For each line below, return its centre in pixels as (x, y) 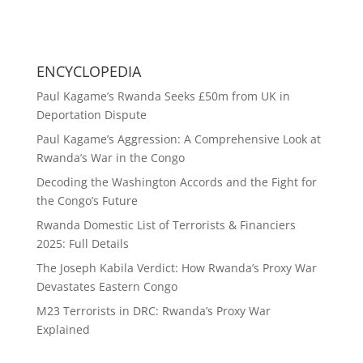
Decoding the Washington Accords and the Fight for (176, 181)
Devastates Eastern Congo (107, 286)
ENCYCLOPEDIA (88, 71)
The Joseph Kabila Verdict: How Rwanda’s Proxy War (176, 267)
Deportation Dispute (91, 114)
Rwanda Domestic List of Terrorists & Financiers (166, 224)
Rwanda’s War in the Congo (110, 157)
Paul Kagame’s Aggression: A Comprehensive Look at (178, 139)
